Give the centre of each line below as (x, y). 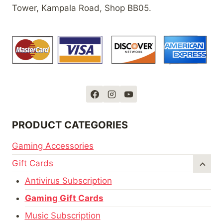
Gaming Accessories (53, 146)
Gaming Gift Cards (64, 198)
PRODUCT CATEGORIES (70, 125)
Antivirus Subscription (68, 181)
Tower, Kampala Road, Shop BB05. (82, 8)
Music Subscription (62, 216)
